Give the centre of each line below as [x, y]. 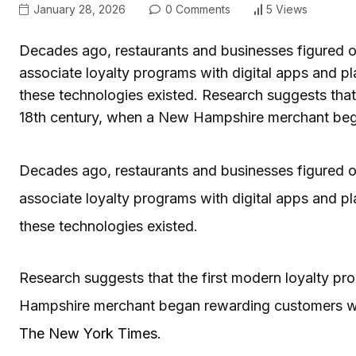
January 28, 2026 [78, 9]
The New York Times [88, 333]
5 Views [287, 10]
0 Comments [196, 9]
